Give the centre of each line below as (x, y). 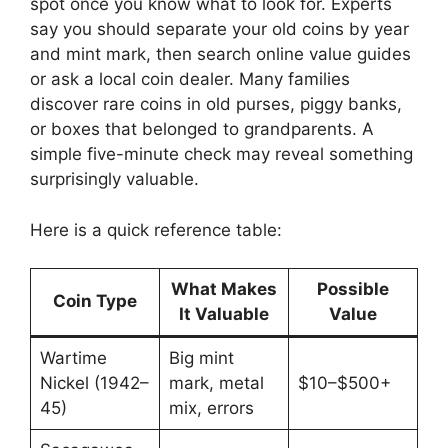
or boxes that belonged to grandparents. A (202, 129)
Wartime (73, 358)
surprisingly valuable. (114, 179)
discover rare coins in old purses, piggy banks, (216, 104)
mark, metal (216, 383)
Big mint (201, 358)
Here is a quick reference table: (156, 229)
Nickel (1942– (94, 383)
